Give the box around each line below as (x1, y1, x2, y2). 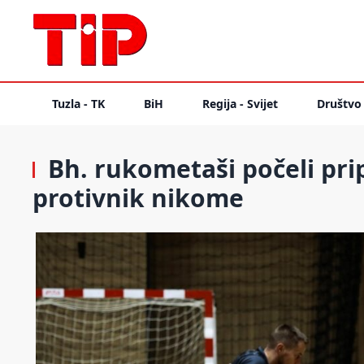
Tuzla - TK (52, 96, 105, 111)
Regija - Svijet (202, 96, 278, 111)
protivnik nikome (32, 181, 244, 214)
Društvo (317, 96, 362, 111)
